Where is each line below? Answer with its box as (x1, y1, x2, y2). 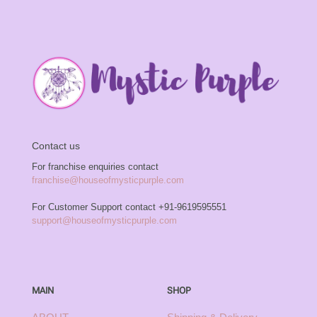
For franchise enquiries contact (32, 161, 158, 173)
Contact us (32, 140, 80, 152)
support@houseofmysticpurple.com (32, 215, 177, 226)
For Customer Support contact (32, 202, 158, 213)
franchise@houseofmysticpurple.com (32, 175, 184, 186)
